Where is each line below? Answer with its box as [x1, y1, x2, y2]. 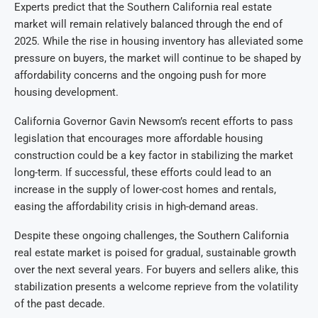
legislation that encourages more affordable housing [14, 132, 263, 146]
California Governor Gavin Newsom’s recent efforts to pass [14, 115, 293, 128]
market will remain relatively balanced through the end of [14, 18, 283, 31]
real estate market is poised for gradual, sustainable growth [14, 246, 296, 260]
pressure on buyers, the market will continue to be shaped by [14, 52, 301, 65]
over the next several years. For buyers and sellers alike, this [14, 263, 299, 277]
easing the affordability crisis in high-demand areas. [14, 200, 258, 214]
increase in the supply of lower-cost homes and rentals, [14, 183, 276, 197]
